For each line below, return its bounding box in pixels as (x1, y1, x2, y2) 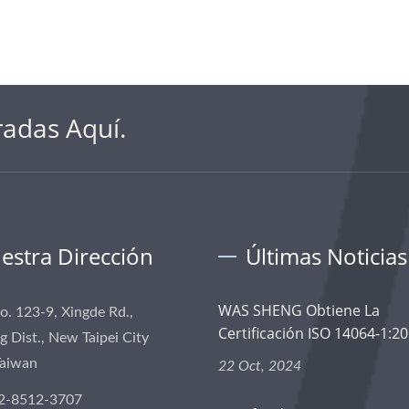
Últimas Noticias (246, 241, 407, 271)
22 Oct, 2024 (218, 359, 301, 373)
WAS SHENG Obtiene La (218, 300, 380, 320)
